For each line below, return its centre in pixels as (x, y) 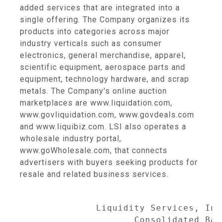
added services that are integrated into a (100, 8)
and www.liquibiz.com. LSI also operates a (103, 127)
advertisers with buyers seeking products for (109, 162)
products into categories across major (95, 31)
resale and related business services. (94, 174)
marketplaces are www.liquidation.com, (96, 103)
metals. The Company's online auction (93, 91)
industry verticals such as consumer (91, 43)
